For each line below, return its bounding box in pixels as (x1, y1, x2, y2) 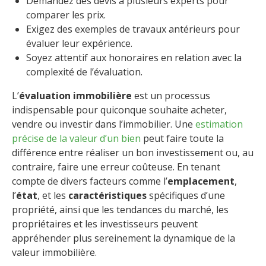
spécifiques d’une (147, 188, 225, 202)
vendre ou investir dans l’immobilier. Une (12, 117, 195, 131)
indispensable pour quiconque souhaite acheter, (12, 103, 227, 116)
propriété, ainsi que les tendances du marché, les (12, 202, 229, 216)
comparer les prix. (26, 8, 106, 21)
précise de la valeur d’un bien (12, 131, 141, 145)
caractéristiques (68, 188, 147, 202)
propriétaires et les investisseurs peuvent (12, 217, 198, 230)
